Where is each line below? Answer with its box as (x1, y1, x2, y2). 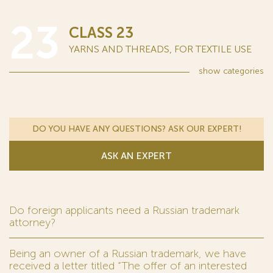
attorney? (9, 216, 55, 229)
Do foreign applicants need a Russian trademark (9, 204, 239, 217)
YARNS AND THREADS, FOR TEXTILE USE (69, 43, 252, 55)
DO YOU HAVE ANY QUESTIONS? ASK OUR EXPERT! (32, 124, 241, 134)
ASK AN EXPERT (101, 150, 172, 161)
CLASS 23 (69, 24, 133, 41)
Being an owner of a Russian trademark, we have (9, 247, 246, 260)
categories (221, 66, 264, 76)
